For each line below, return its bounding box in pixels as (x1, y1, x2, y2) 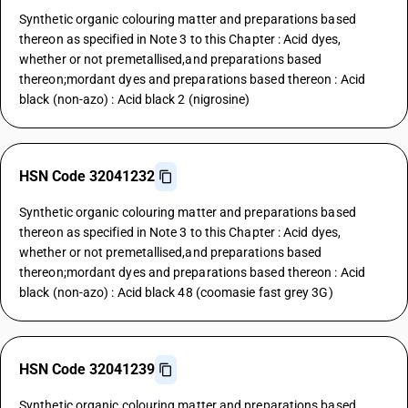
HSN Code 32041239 (19, 361, 155, 378)
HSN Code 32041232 (19, 168, 155, 185)
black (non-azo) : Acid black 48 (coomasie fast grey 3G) (19, 285, 333, 300)
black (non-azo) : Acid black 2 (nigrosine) (19, 92, 250, 107)
